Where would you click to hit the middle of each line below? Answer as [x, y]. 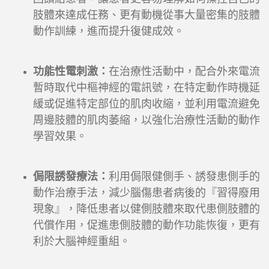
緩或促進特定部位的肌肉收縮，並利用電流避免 [147, 104]
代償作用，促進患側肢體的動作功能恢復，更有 [147, 225]
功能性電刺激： [71, 72]
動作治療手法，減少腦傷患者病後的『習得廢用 [147, 193]
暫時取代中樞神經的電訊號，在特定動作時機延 [147, 88]
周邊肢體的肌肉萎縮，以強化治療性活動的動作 [147, 120]
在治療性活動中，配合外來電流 [184, 72]
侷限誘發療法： [71, 177]
